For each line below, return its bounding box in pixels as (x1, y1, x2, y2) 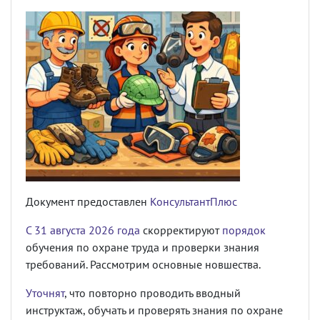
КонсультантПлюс (150, 194, 237, 209)
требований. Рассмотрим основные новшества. (26, 257, 261, 271)
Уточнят (26, 286, 64, 300)
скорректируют (140, 223, 222, 237)
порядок (222, 223, 266, 237)
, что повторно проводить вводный (64, 286, 241, 300)
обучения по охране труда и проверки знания (26, 240, 259, 254)
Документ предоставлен (26, 194, 150, 209)
